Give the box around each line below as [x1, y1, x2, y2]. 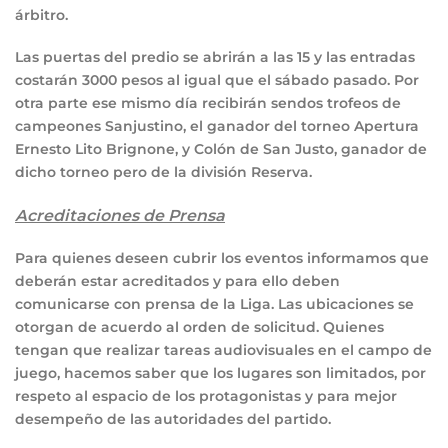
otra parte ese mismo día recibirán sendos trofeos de [15, 94, 401, 113]
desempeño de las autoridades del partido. [15, 409, 331, 428]
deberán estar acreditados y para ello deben [15, 271, 340, 290]
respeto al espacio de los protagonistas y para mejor [15, 386, 397, 405]
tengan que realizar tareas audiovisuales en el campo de [15, 340, 432, 359]
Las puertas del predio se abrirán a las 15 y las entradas [15, 48, 415, 67]
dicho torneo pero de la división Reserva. [15, 163, 312, 182]
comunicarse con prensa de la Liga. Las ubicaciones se [15, 294, 414, 313]
